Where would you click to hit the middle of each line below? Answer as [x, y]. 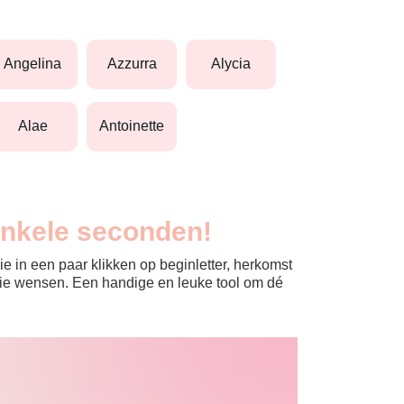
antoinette [137, 126]
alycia [236, 64]
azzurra [137, 64]
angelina [37, 64]
